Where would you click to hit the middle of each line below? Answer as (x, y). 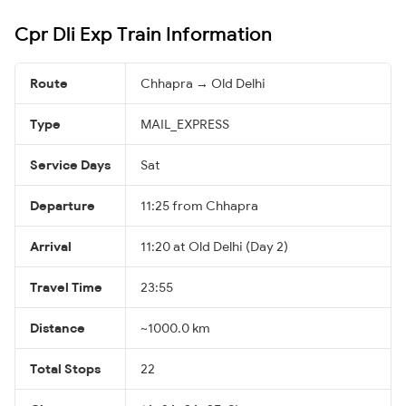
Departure (63, 205)
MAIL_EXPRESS (185, 124)
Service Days (70, 164)
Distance (58, 328)
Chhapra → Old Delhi (203, 83)
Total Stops (65, 368)
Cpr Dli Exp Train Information (143, 33)
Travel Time (66, 287)
